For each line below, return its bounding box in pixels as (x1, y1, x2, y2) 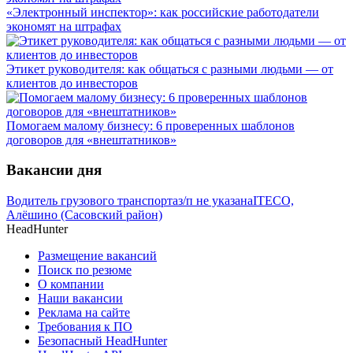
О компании (38, 277, 104, 292)
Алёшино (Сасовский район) (6, 208, 162, 222)
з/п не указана (178, 194, 253, 208)
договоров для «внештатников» (6, 132, 176, 147)
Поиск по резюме (38, 263, 132, 277)
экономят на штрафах (6, 19, 121, 33)
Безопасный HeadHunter (38, 334, 167, 348)
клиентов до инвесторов (6, 76, 138, 90)
